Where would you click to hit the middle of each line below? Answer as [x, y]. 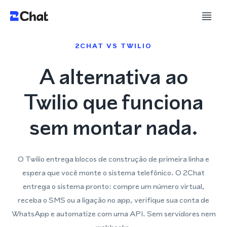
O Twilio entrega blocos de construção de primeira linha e [113, 159]
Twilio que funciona [113, 102]
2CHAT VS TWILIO [113, 46]
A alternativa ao [113, 77]
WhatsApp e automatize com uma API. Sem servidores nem [113, 214]
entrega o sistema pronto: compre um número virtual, [113, 186]
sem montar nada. [113, 127]
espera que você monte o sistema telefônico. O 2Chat [113, 173]
